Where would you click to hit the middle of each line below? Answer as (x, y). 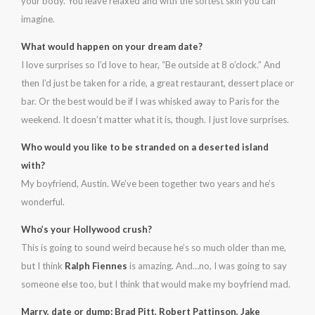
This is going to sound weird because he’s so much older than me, (154, 247)
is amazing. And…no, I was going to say (207, 266)
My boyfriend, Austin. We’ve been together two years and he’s (148, 184)
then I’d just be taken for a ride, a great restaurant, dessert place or (157, 83)
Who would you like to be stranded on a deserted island (145, 147)
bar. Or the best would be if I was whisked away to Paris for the (150, 101)
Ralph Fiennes (96, 266)
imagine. (38, 19)
